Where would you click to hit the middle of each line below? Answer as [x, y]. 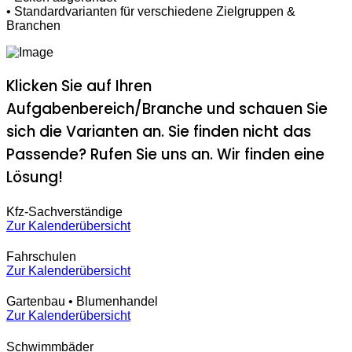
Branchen [33, 25]
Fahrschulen [41, 257]
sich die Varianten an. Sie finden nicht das [159, 131]
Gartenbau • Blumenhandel [82, 302]
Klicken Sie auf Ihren [79, 86]
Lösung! [35, 177]
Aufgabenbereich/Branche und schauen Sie [167, 108]
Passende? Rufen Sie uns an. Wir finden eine [165, 154]
